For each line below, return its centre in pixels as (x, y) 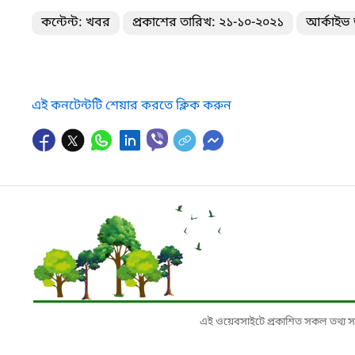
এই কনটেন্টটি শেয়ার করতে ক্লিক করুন (132, 106)
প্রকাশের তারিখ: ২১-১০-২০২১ (208, 23)
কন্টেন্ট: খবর (76, 23)
